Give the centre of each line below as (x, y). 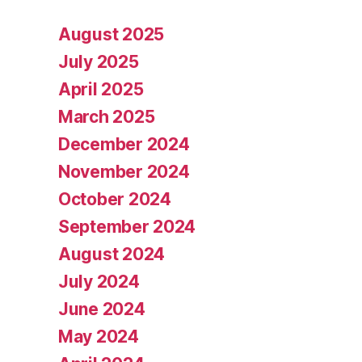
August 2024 (112, 255)
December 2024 (124, 145)
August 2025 (112, 35)
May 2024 (99, 337)
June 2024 (102, 309)
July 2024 (99, 282)
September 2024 (127, 227)
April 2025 (101, 90)
